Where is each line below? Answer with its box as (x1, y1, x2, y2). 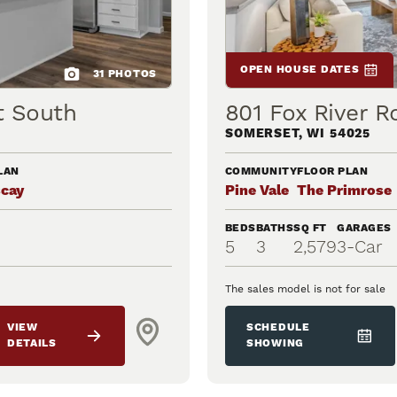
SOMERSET (225, 126, 299, 143)
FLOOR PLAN (297, 165, 369, 179)
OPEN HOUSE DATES (240, 63, 360, 77)
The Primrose (297, 182, 393, 200)
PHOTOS (104, 67, 157, 82)
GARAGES (337, 222, 392, 236)
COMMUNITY (225, 165, 298, 179)
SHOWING (246, 337, 305, 351)
